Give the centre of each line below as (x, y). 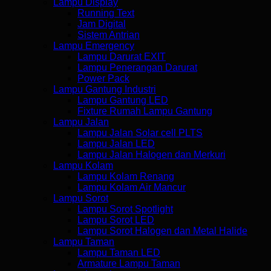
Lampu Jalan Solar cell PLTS (140, 133)
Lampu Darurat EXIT (122, 57)
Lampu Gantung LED (123, 100)
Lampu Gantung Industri (105, 89)
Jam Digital (102, 24)
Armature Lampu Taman (129, 263)
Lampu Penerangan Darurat (137, 67)
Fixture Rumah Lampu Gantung (145, 111)
